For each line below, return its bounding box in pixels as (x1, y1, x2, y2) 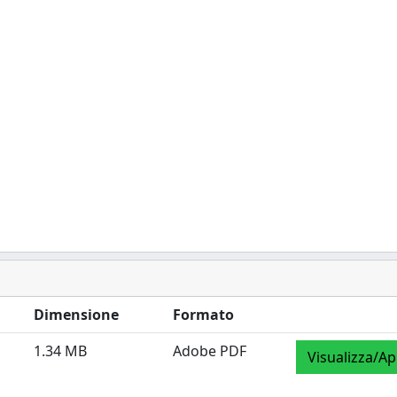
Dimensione (34, 305, 119, 324)
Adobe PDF (173, 341, 246, 361)
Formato (173, 305, 234, 324)
